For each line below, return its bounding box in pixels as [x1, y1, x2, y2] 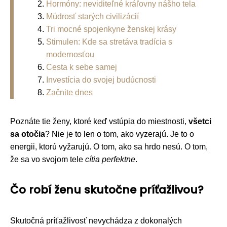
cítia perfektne [85, 155, 135, 164]
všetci [188, 117, 211, 126]
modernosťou [46, 50, 94, 59]
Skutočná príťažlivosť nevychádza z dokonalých [10, 216, 182, 225]
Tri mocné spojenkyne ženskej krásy [46, 24, 176, 33]
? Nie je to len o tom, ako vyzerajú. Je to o [45, 129, 194, 138]
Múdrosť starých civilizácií [46, 12, 139, 21]
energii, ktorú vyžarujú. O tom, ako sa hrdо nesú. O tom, [10, 142, 208, 151]
